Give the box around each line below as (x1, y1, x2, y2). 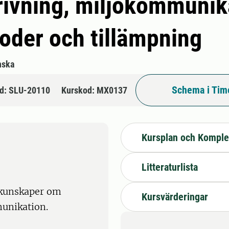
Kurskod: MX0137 (61, 84, 127, 96)
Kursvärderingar (142, 190, 208, 203)
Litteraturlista (142, 161, 198, 173)
